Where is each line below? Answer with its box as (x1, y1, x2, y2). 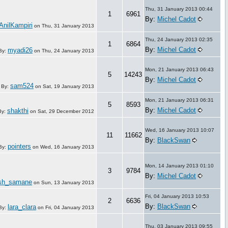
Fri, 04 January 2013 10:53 (145, 193, 209, 199)
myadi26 (8, 46, 33, 54)
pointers (8, 142, 31, 150)
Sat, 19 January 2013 (43, 83, 94, 89)
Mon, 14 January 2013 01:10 (145, 162, 214, 168)
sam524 (10, 81, 34, 90)
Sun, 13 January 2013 (41, 179, 94, 185)
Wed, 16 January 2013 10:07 (145, 127, 214, 133)
